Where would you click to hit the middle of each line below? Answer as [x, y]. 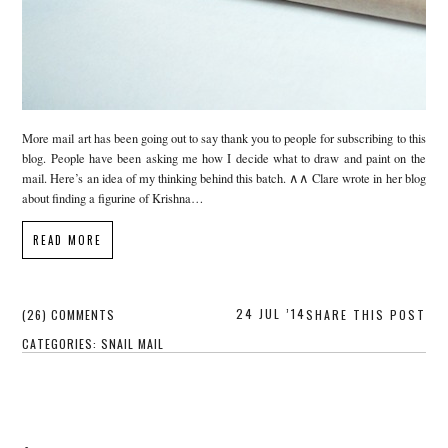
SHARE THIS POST [365, 315]
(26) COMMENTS [69, 315]
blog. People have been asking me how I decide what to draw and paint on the [224, 158]
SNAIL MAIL [133, 344]
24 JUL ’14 [270, 314]
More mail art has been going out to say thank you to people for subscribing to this [224, 138]
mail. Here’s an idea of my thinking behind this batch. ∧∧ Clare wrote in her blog [224, 178]
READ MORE [68, 240]
